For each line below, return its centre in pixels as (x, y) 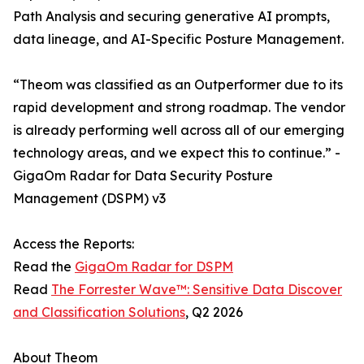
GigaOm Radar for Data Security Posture (143, 176)
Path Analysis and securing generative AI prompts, (171, 17)
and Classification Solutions (99, 312)
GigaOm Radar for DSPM (154, 267)
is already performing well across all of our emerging (179, 130)
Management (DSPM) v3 (89, 199)
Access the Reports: (74, 244)
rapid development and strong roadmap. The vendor (179, 108)
